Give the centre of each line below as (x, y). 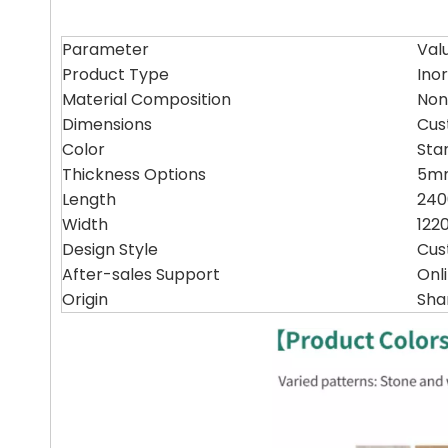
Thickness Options (134, 174)
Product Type (115, 74)
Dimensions (107, 124)
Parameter (105, 49)
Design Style (110, 249)
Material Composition (146, 99)
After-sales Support (141, 274)
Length (89, 199)
